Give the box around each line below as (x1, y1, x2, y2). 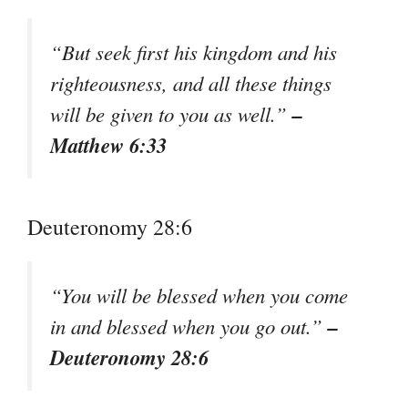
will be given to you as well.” (50, 100, 292, 128)
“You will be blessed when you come (50, 280, 348, 309)
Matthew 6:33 (50, 130, 167, 160)
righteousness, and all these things (50, 69, 331, 97)
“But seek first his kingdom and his (50, 38, 337, 66)
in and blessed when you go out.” (50, 311, 328, 340)
